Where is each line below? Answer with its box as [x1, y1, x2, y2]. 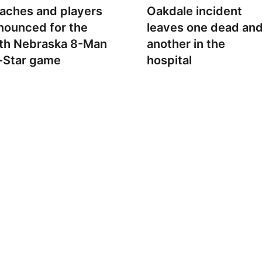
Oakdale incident [146, 4, 242, 18]
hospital [146, 53, 192, 67]
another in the [146, 37, 225, 51]
